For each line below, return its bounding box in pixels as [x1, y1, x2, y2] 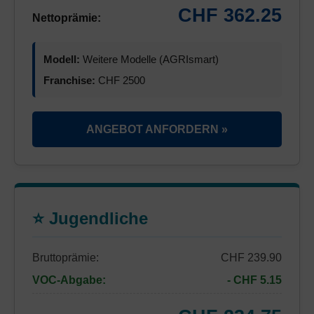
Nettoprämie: [32, 12, 101, 24]
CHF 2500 [95, 74, 145, 86]
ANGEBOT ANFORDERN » [86, 123, 228, 135]
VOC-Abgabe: [32, 274, 106, 286]
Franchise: [43, 74, 95, 86]
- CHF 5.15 [227, 274, 282, 286]
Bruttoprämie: [32, 252, 99, 264]
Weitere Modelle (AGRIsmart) [80, 53, 219, 65]
